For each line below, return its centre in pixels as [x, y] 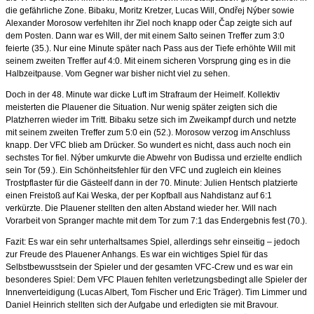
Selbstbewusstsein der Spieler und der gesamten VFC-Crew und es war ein [149, 267]
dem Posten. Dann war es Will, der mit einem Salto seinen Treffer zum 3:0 [145, 35]
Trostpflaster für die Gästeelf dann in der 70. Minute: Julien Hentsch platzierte [152, 183]
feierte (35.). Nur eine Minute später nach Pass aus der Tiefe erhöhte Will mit [150, 48]
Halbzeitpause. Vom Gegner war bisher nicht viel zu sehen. [118, 73]
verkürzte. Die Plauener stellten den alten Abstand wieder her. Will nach [141, 208]
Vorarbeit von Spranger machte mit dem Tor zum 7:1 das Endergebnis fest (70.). [156, 220]
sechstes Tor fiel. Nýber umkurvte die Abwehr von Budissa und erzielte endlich [154, 157]
